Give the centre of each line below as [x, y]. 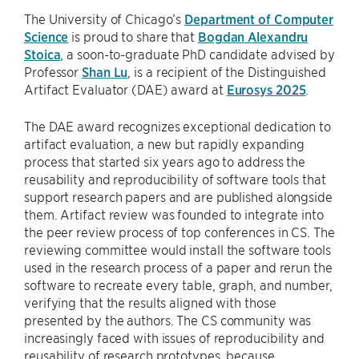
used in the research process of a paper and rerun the [178, 267]
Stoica [42, 54]
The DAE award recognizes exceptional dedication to [177, 126]
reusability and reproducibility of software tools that [175, 179]
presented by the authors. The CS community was [168, 320]
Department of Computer [259, 18]
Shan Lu [105, 71]
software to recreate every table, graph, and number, [178, 284]
